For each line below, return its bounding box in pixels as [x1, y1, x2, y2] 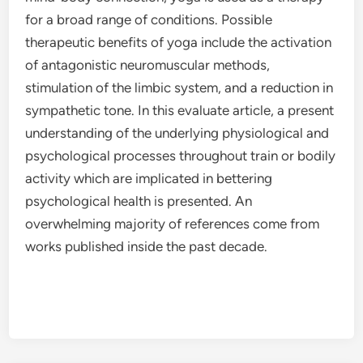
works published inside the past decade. [25, 238, 268, 254]
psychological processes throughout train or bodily [25, 147, 336, 164]
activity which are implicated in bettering [25, 170, 273, 186]
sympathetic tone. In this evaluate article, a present [25, 102, 335, 118]
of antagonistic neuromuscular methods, [25, 57, 271, 73]
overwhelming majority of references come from [25, 216, 320, 232]
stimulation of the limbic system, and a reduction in [25, 79, 334, 96]
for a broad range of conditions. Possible [25, 11, 273, 28]
